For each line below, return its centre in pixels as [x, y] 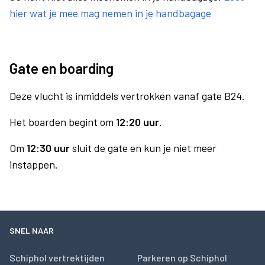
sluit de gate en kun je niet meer [143, 148]
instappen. [34, 164]
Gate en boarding [62, 68]
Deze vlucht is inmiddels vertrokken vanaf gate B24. [127, 96]
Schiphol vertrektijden [57, 258]
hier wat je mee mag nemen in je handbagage [110, 13]
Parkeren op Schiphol [182, 258]
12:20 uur [138, 122]
